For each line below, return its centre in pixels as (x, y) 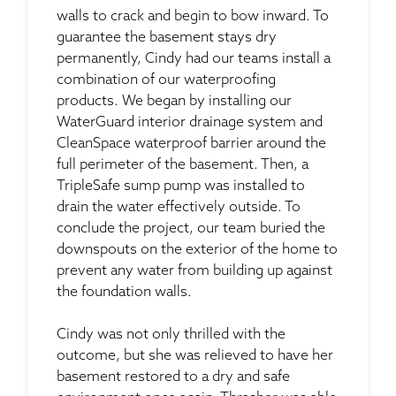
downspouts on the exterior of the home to (197, 250)
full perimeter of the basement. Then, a (183, 165)
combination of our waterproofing (166, 80)
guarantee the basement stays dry (167, 38)
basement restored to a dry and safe (173, 377)
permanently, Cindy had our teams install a (194, 59)
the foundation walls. (124, 292)
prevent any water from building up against (194, 271)
